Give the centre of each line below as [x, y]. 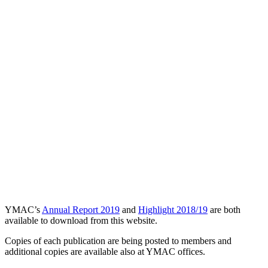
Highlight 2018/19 [173, 209]
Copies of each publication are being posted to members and [118, 240]
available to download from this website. [81, 220]
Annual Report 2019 [81, 209]
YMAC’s [23, 209]
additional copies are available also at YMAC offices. [105, 251]
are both [224, 209]
